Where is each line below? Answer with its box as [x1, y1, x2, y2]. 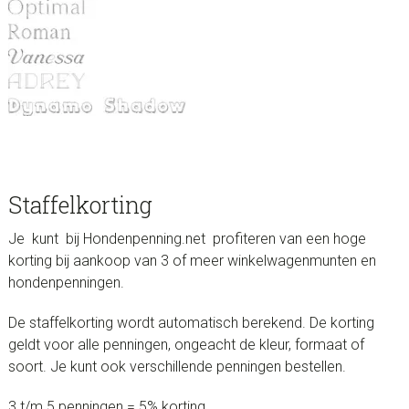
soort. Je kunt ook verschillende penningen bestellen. [7, 358, 346, 376]
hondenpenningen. [7, 274, 124, 292]
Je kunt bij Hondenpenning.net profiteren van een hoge [7, 230, 366, 248]
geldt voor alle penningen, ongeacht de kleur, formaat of [7, 336, 364, 354]
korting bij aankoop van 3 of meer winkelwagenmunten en [7, 252, 376, 270]
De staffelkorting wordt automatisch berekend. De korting [7, 314, 374, 332]
